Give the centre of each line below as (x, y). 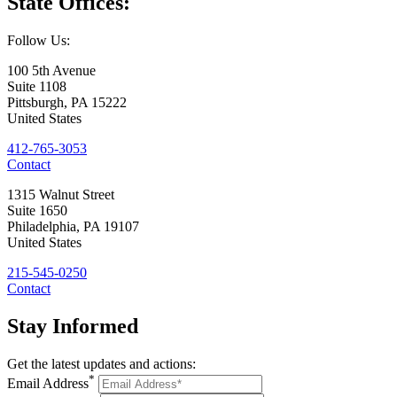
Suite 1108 (37, 86)
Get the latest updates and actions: (101, 363)
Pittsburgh (35, 102)
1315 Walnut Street (61, 194)
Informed (95, 326)
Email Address (48, 383)
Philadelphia (42, 226)
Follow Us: (39, 40)
